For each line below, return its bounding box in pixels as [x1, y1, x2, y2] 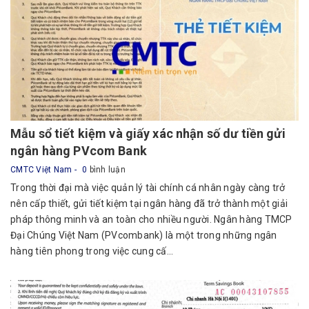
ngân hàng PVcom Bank [10, 143, 147, 158]
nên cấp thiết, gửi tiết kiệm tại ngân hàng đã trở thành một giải [10, 198, 288, 209]
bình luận [87, 165, 126, 175]
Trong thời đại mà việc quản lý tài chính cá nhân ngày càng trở [10, 182, 286, 193]
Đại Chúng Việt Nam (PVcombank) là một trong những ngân [10, 230, 277, 241]
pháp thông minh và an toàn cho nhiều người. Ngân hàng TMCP [10, 214, 292, 225]
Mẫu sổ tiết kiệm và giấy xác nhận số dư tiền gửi [10, 126, 286, 141]
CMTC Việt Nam [10, 165, 74, 175]
